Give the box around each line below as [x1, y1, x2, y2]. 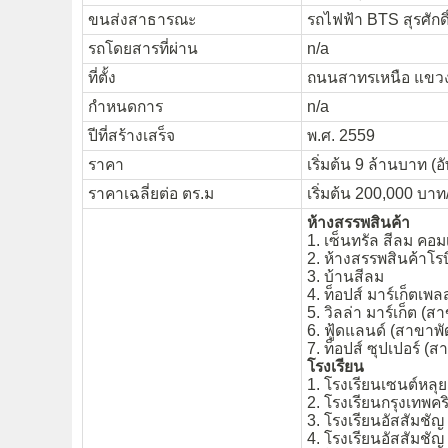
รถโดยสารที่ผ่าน [88, 40, 198, 58]
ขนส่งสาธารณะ [88, 11, 196, 29]
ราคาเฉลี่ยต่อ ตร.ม [88, 185, 214, 203]
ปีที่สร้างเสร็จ [88, 127, 175, 145]
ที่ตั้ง [88, 69, 116, 87]
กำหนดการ [88, 98, 163, 116]
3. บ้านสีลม [307, 268, 384, 286]
